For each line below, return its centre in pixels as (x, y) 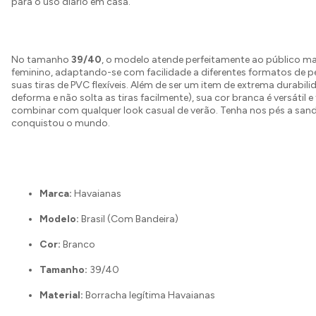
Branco (78, 244)
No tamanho (41, 60)
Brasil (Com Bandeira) (129, 219)
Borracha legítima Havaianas (149, 295)
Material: (61, 295)
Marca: (56, 194)
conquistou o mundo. (61, 123)
